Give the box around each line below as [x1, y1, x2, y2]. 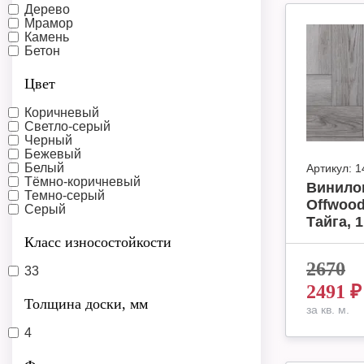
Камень [24, 29, 69, 44]
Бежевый [24, 146, 81, 161]
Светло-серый [24, 119, 110, 133]
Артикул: [306, 162, 352, 175]
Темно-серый [24, 188, 105, 202]
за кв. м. [306, 303, 349, 316]
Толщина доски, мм [24, 295, 148, 312]
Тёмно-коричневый [24, 174, 141, 188]
